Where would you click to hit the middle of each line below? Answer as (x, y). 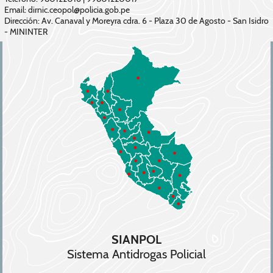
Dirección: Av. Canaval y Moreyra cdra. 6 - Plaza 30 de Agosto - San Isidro (136, 21)
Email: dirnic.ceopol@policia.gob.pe (67, 10)
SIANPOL (136, 240)
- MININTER (26, 32)
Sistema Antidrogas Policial (136, 254)
